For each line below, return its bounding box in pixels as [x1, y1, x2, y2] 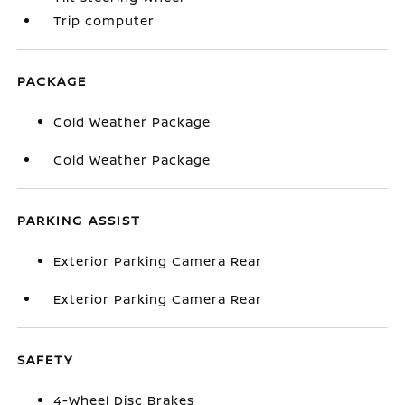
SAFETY [17, 351, 74, 368]
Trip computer [53, 12, 155, 29]
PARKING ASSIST [17, 212, 142, 229]
